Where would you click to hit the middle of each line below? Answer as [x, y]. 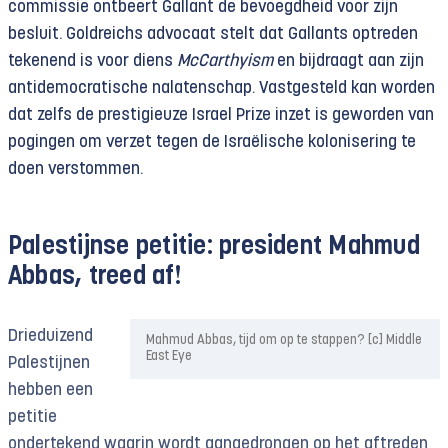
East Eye [169, 356]
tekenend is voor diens [92, 61]
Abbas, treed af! [95, 277]
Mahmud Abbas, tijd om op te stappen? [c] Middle [284, 340]
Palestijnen [49, 363]
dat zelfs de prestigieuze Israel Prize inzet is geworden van [221, 115]
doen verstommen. [75, 169]
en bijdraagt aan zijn [348, 61]
